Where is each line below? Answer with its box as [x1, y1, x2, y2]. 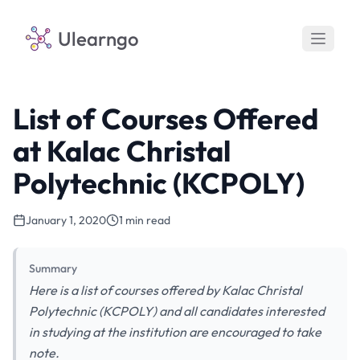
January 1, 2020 [26, 213, 106, 227]
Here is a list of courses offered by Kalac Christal [29, 282, 302, 298]
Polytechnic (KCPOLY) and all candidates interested [29, 303, 325, 319]
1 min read [119, 213, 170, 227]
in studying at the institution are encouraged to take [29, 324, 321, 340]
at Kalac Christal [13, 133, 231, 169]
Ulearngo [58, 27, 139, 51]
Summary [29, 261, 77, 276]
